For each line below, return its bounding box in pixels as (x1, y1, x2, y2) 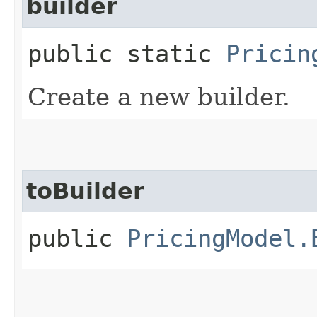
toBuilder (26, 178, 144, 204)
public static (28, 39, 226, 68)
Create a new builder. (28, 82, 290, 111)
